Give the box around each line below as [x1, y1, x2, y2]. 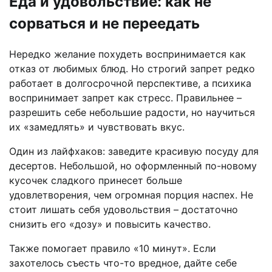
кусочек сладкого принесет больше [9, 174, 182, 187]
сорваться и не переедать [9, 15, 200, 33]
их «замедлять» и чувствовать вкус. [9, 121, 185, 134]
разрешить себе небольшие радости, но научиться [9, 106, 255, 119]
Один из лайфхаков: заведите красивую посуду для [9, 145, 259, 158]
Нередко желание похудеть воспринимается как [9, 48, 246, 61]
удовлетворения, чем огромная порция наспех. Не [9, 189, 253, 202]
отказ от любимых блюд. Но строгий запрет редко [9, 63, 255, 75]
